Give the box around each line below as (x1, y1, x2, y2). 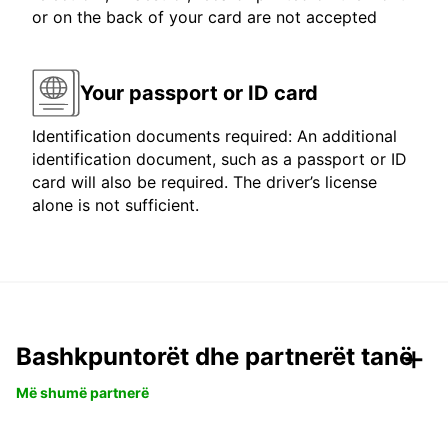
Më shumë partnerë (16, 384, 149, 402)
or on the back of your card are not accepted (32, 7, 377, 28)
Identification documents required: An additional (32, 126, 397, 147)
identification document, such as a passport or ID (32, 149, 407, 170)
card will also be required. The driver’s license (32, 172, 377, 193)
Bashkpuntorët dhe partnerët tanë (16, 342, 413, 372)
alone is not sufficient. (32, 195, 199, 216)
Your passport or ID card (80, 80, 318, 105)
